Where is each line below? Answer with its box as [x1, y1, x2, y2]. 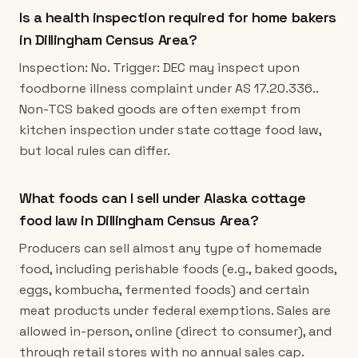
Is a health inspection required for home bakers [19, 8, 336, 26]
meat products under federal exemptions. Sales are [19, 302, 331, 319]
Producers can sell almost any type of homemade [19, 240, 322, 257]
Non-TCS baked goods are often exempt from [19, 101, 300, 117]
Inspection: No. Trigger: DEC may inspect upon [19, 59, 300, 76]
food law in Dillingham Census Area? [19, 211, 259, 229]
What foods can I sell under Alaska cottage [19, 189, 306, 207]
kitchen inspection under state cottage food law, [19, 121, 321, 138]
